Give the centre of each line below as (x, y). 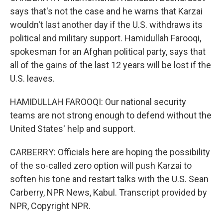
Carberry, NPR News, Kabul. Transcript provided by (109, 192)
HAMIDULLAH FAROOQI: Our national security (98, 102)
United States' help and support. (73, 129)
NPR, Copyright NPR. (50, 206)
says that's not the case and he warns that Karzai (106, 11)
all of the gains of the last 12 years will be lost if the (111, 65)
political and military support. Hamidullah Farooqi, (106, 38)
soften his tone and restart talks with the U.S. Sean (109, 179)
